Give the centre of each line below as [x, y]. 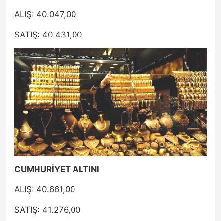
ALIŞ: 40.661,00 [45, 189]
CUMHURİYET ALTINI [57, 169]
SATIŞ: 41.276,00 [47, 209]
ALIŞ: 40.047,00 [45, 15]
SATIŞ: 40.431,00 [48, 35]
